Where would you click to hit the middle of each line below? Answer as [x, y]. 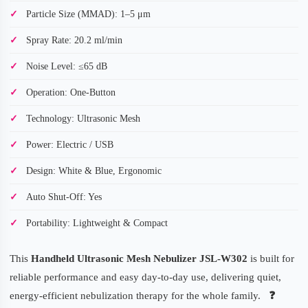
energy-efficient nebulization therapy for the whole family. [135, 295]
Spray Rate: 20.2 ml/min [74, 40]
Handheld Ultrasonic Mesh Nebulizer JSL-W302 [139, 258]
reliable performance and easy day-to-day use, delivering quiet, [145, 277]
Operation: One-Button [71, 92]
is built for [271, 258]
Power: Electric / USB [70, 144]
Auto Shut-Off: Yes [64, 197]
